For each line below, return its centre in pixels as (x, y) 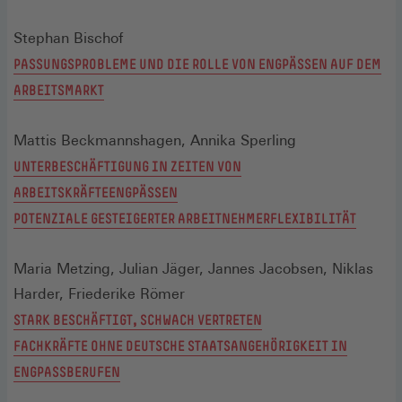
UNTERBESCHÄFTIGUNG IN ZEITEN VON (127, 166)
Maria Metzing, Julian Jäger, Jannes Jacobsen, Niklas (193, 268)
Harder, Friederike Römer (99, 293)
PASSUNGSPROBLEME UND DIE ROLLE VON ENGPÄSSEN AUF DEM (197, 63)
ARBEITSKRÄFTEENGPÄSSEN (96, 192)
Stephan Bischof (68, 38)
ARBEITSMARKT (59, 89)
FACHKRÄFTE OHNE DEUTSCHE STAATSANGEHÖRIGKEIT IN (180, 345)
